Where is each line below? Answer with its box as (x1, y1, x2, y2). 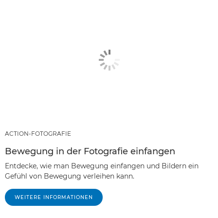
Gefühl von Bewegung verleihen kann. (5, 171, 134, 181)
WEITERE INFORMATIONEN (15, 194, 93, 200)
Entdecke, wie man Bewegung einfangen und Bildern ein (5, 161, 199, 170)
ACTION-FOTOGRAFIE (5, 129, 71, 137)
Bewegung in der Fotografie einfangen (5, 145, 175, 157)
